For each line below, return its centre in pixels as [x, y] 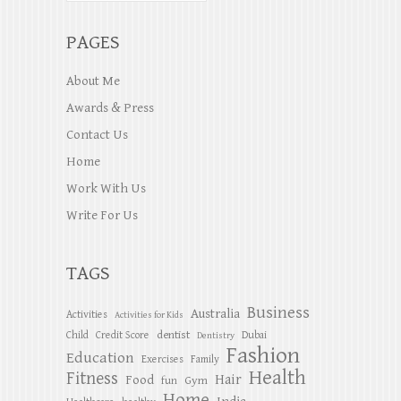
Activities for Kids [149, 315]
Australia [215, 314]
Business [278, 312]
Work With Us [106, 188]
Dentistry [216, 336]
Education [100, 358]
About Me [93, 81]
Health [277, 378]
